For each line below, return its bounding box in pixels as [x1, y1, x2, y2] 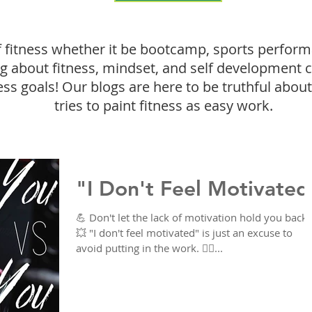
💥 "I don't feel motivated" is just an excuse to [76, 226, 292, 240]
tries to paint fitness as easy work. [54, 96, 273, 115]
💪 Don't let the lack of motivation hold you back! [76, 210, 310, 224]
